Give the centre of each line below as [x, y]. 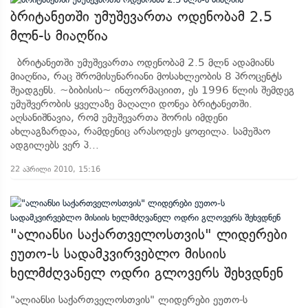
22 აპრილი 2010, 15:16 [55, 169]
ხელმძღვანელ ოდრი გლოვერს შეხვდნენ [147, 273]
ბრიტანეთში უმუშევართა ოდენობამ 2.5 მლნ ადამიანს [142, 63]
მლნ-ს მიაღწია [59, 36]
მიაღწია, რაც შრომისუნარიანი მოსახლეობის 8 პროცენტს [146, 76]
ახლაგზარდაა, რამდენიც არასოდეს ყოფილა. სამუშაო [140, 131]
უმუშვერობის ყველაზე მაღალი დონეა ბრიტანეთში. [131, 104]
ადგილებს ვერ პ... [55, 145]
